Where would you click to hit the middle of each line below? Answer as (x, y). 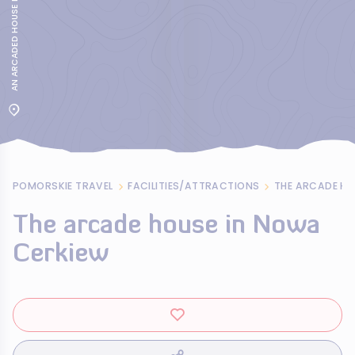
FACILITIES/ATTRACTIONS (194, 186)
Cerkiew (61, 255)
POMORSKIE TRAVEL (63, 186)
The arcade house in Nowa (166, 227)
